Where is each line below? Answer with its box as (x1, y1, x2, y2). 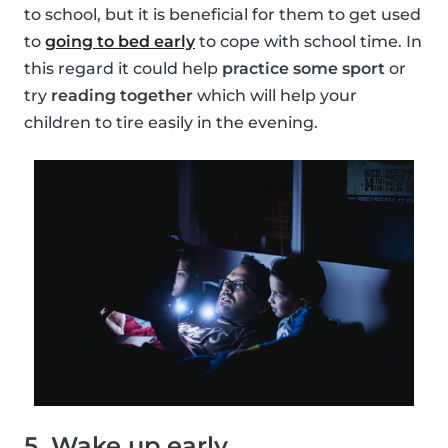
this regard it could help (24, 58, 222, 78)
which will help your (193, 85, 357, 105)
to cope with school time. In (195, 31, 422, 51)
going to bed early (45, 31, 195, 51)
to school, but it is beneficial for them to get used (24, 4, 421, 24)
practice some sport (222, 58, 385, 78)
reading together (51, 85, 193, 105)
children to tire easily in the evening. (24, 112, 318, 132)
